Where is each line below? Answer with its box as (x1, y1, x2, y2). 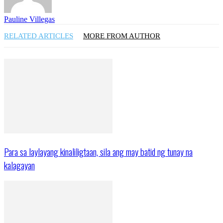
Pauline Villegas (4, 14, 55, 23)
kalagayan (4, 158, 35, 172)
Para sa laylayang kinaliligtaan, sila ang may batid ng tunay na (4, 144, 193, 158)
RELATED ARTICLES (4, 31, 73, 40)
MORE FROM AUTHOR (83, 31, 160, 40)
